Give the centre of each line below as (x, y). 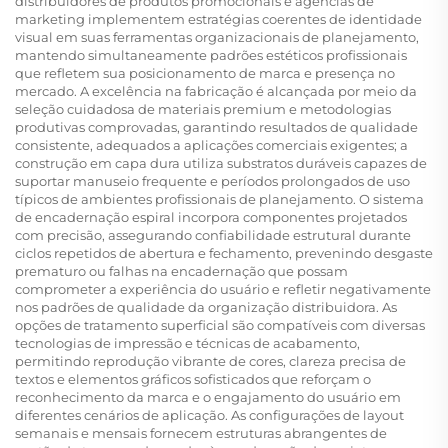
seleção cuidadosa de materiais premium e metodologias (203, 109)
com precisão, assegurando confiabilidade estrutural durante (213, 235)
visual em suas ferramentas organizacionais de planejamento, (217, 37)
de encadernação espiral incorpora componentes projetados (211, 217)
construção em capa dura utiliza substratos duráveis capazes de (221, 163)
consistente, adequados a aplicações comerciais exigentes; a (211, 145)
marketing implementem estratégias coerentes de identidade (218, 19)
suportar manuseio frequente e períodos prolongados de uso (212, 181)
